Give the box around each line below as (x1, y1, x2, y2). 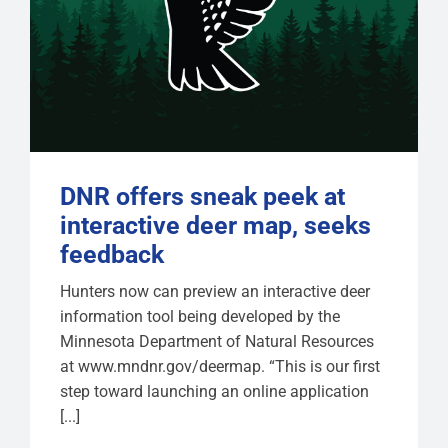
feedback (59, 240, 164, 270)
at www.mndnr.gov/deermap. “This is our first (59, 357, 380, 377)
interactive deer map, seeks (59, 211, 371, 241)
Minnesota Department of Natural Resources (59, 332, 374, 352)
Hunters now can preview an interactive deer (59, 282, 370, 302)
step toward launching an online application (59, 382, 369, 402)
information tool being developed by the (59, 307, 340, 327)
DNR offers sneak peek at (59, 182, 345, 212)
